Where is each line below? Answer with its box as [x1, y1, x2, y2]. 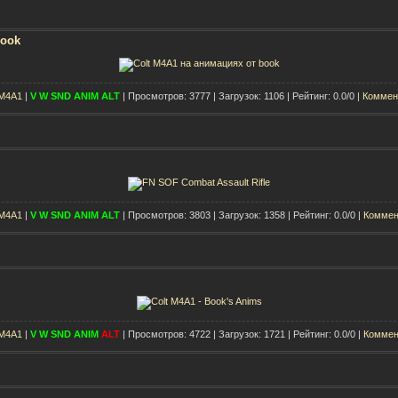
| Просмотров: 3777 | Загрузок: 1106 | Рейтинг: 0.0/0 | [123, 90, 362, 101]
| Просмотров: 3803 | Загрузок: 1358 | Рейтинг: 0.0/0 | [123, 209, 363, 220]
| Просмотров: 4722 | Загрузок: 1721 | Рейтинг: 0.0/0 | [123, 328, 363, 339]
